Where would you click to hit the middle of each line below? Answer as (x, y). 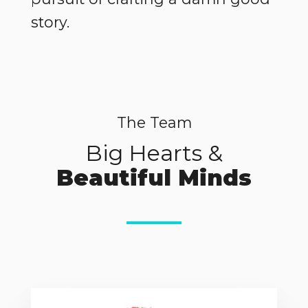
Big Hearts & (154, 153)
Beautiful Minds (154, 177)
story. (50, 22)
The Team (154, 122)
